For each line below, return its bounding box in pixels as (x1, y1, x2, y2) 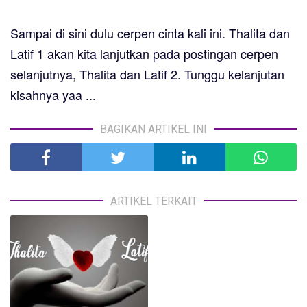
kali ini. (184, 24, 229, 42)
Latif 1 (10, 45, 44, 63)
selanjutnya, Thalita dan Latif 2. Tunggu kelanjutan (10, 65, 284, 84)
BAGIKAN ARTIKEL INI (100, 123, 207, 136)
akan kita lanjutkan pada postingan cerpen (44, 45, 278, 63)
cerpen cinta (117, 24, 184, 42)
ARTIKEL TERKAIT (110, 195, 197, 208)
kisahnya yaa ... (10, 86, 96, 104)
